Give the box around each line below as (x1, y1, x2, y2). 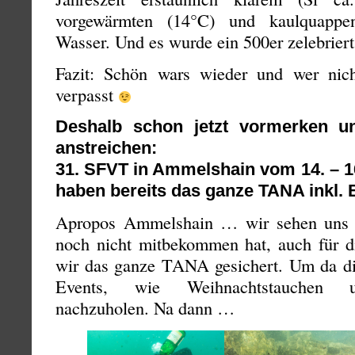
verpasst (55, 82, 118, 107)
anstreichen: (55, 138, 157, 158)
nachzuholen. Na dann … (55, 296, 235, 320)
